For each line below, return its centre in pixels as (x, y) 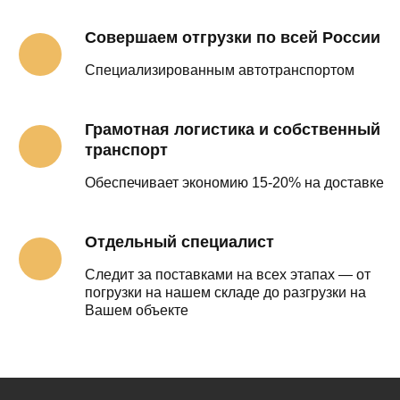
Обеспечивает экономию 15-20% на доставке (234, 183)
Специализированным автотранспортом (220, 71)
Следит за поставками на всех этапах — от (228, 275)
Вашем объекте (137, 311)
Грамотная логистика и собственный (233, 130)
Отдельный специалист (179, 242)
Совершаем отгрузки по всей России (233, 38)
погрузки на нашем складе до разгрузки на (225, 293)
